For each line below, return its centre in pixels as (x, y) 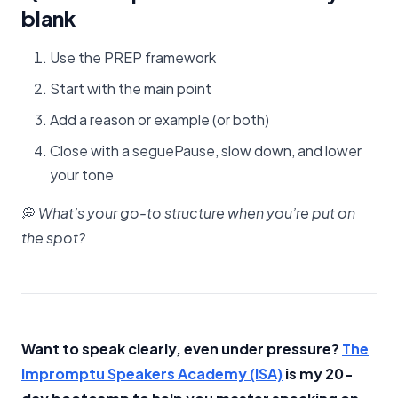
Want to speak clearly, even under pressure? (182, 348)
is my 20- (318, 373)
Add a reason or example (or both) (159, 119)
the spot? (53, 237)
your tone (82, 174)
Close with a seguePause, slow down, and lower (206, 150)
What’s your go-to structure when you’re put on (197, 212)
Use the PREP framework (133, 57)
